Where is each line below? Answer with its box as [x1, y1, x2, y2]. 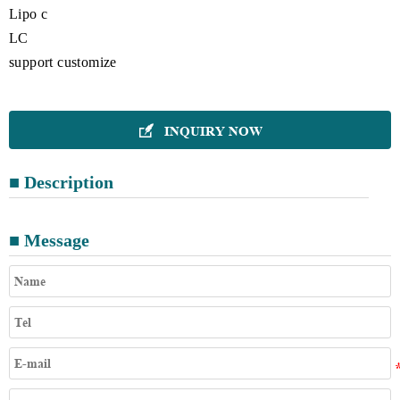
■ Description [9, 171, 113, 192]
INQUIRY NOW [164, 121, 262, 140]
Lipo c [9, 5, 48, 21]
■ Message [9, 229, 89, 250]
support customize [9, 54, 117, 70]
